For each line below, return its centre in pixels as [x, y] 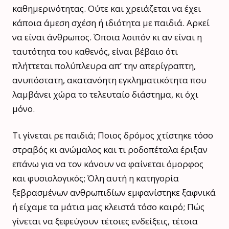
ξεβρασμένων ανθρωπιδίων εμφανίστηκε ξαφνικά [114, 192]
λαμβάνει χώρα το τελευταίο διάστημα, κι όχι [105, 94]
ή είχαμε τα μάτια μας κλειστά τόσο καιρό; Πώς [108, 207]
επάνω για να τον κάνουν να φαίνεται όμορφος [108, 164]
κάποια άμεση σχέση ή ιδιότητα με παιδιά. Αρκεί [111, 22]
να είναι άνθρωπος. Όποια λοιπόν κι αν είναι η [107, 37]
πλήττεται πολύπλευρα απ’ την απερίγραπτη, [104, 65]
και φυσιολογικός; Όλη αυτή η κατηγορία [96, 178]
